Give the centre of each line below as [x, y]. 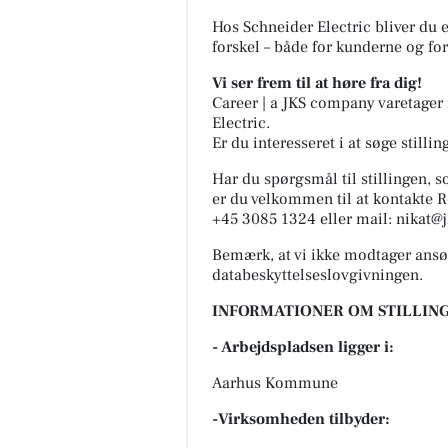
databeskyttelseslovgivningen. [317, 274]
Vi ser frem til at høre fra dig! [317, 82]
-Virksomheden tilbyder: [301, 418]
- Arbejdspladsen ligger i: [303, 346]
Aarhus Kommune [275, 382]
